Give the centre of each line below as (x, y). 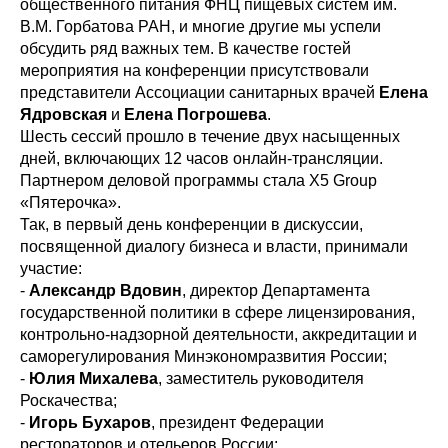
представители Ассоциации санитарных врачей (199, 93)
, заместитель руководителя (261, 379)
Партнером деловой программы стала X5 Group (198, 181)
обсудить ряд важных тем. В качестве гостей (185, 49)
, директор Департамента (276, 291)
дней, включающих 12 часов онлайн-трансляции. (201, 159)
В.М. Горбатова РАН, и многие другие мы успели (200, 27)
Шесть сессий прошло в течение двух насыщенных (210, 137)
